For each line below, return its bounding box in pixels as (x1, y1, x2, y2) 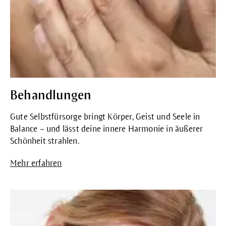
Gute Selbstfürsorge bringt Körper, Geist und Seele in (10, 112, 200, 122)
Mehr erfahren (10, 159, 62, 168)
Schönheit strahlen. (10, 137, 79, 146)
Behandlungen (10, 88, 92, 102)
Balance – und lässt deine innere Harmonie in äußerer (10, 125, 203, 134)
